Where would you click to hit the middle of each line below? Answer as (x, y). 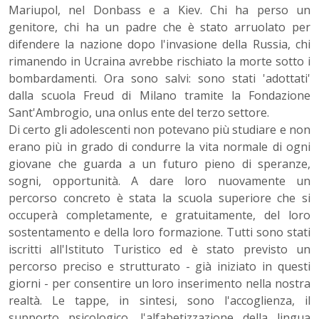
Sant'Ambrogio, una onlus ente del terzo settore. (139, 113)
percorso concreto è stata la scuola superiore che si (159, 198)
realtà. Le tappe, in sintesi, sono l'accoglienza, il (159, 301)
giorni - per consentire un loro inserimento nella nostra (159, 284)
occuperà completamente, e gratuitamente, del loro (159, 215)
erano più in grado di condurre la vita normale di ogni (159, 147)
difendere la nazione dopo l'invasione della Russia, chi (159, 45)
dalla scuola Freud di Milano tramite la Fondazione (159, 96)
